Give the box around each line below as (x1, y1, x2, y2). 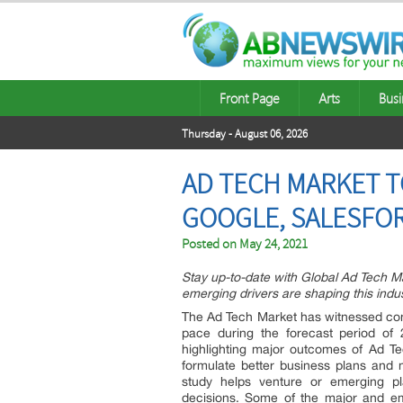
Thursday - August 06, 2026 (182, 127, 308, 141)
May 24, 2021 (239, 236, 308, 253)
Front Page (219, 89, 280, 107)
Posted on (182, 236, 239, 253)
